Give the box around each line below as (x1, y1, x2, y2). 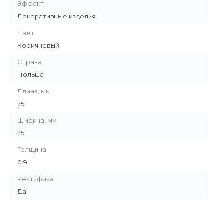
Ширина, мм (18, 116, 57, 124)
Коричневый (18, 41, 59, 49)
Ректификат (18, 175, 57, 182)
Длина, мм (18, 87, 51, 95)
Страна (18, 58, 42, 66)
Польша (18, 71, 44, 78)
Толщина (18, 145, 46, 153)
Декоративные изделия (18, 12, 96, 20)
